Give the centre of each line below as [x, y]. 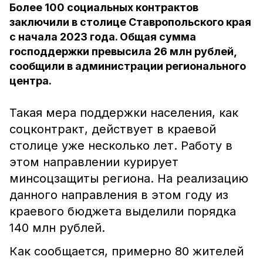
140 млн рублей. [57, 228]
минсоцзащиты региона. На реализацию [129, 178]
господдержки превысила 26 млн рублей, [123, 51]
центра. [31, 81]
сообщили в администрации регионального [128, 66]
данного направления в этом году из [119, 195]
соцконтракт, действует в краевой [113, 129]
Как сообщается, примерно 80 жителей [127, 251]
